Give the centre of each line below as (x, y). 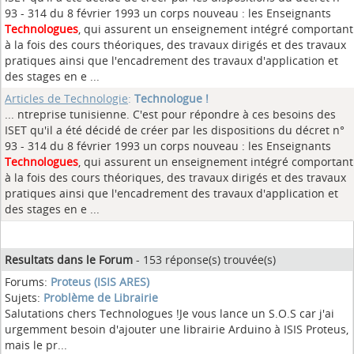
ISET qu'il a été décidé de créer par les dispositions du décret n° (175, 130)
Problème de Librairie (101, 298)
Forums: (28, 282)
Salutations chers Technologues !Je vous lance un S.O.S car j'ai (169, 313)
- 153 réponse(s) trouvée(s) (204, 260)
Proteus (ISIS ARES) (100, 282)
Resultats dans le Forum (69, 260)
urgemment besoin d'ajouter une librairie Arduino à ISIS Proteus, (177, 329)
